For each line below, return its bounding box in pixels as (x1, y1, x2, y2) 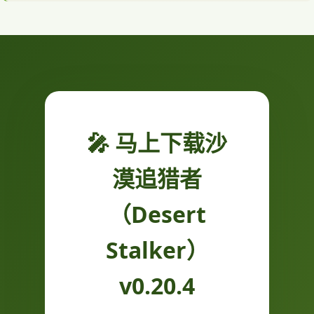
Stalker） (105, 235, 209, 266)
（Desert (108, 199, 206, 230)
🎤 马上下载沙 (87, 128, 227, 158)
